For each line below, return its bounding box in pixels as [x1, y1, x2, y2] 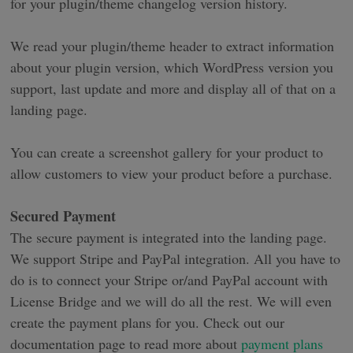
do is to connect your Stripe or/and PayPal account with [10, 270, 329, 290]
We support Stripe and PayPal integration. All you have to [10, 249, 341, 269]
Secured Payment [10, 206, 117, 227]
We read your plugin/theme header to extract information [10, 36, 335, 56]
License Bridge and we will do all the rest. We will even [10, 292, 333, 311]
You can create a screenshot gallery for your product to [10, 143, 324, 162]
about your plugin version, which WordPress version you [10, 58, 334, 77]
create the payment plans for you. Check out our [10, 313, 285, 333]
